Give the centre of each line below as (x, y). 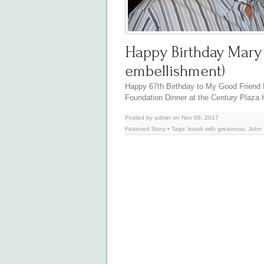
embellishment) (175, 71)
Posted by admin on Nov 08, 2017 (172, 118)
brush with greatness (216, 129)
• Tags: (177, 129)
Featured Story (145, 129)
